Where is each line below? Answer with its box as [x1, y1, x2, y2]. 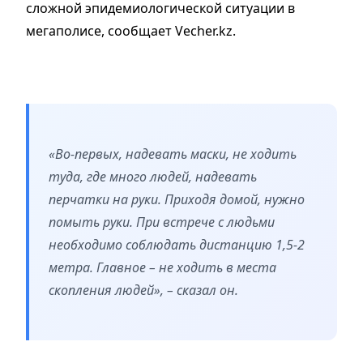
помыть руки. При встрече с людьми [49, 212, 275, 231]
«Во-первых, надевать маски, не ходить [49, 144, 297, 163]
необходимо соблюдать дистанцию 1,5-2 [49, 235, 305, 254]
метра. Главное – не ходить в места [49, 258, 276, 276]
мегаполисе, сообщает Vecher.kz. [26, 21, 236, 40]
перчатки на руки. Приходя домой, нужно [49, 190, 305, 208]
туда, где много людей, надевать [49, 167, 257, 186]
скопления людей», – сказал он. [49, 280, 238, 299]
